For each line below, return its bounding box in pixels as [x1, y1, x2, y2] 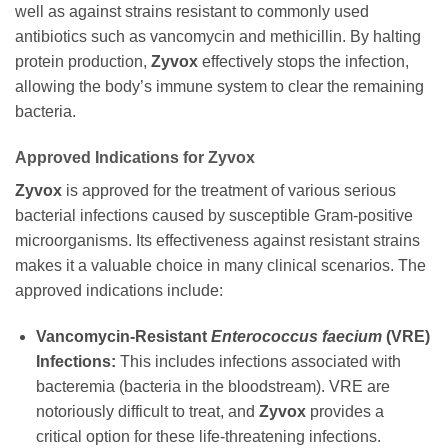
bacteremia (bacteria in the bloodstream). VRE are [35, 377, 390, 395]
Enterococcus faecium [210, 327, 382, 345]
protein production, [15, 53, 151, 71]
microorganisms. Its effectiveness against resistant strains [15, 232, 420, 250]
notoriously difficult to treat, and [35, 402, 259, 420]
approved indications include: [15, 282, 223, 300]
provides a [305, 402, 384, 420]
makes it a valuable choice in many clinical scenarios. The [15, 257, 426, 275]
